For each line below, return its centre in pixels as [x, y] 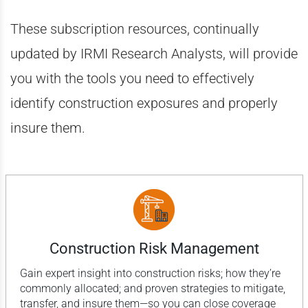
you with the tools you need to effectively [132, 78]
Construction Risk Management [154, 248]
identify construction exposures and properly [144, 103]
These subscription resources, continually [135, 29]
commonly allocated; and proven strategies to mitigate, [152, 288]
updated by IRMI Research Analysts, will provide [154, 53]
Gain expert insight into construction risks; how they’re [150, 273]
